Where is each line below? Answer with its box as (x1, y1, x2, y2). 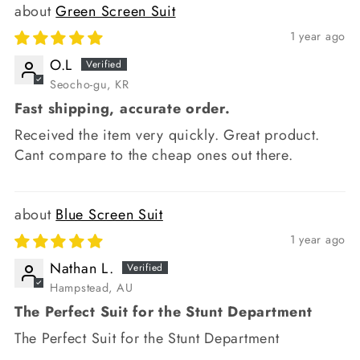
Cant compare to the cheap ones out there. (14, 144, 293, 166)
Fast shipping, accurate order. (14, 97, 231, 119)
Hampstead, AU (50, 279, 133, 296)
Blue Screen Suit (55, 203, 163, 225)
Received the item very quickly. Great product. (14, 124, 321, 145)
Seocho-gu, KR (50, 76, 129, 92)
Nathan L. (50, 257, 114, 279)
